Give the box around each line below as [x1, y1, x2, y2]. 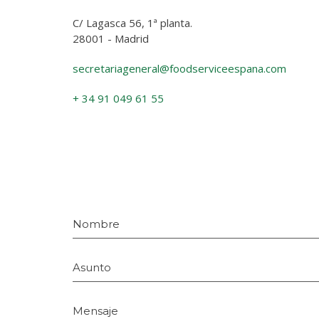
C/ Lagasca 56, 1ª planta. [73, 16, 192, 30]
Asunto [73, 261, 111, 274]
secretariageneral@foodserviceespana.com [73, 61, 286, 75]
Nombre [73, 217, 120, 231]
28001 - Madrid [73, 31, 149, 46]
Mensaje [73, 304, 118, 318]
